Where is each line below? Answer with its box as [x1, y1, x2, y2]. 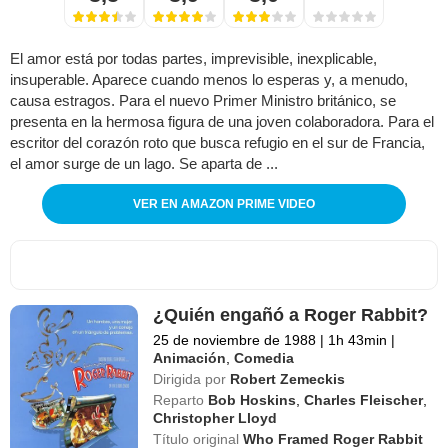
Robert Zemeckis [230, 370, 346, 387]
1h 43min [324, 331, 392, 348]
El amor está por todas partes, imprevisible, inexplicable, [10, 49, 377, 67]
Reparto [153, 391, 205, 408]
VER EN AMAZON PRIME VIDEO [132, 196, 315, 211]
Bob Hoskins [208, 391, 297, 408]
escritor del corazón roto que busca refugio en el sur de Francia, [10, 133, 425, 151]
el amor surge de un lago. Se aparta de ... [10, 154, 278, 172]
